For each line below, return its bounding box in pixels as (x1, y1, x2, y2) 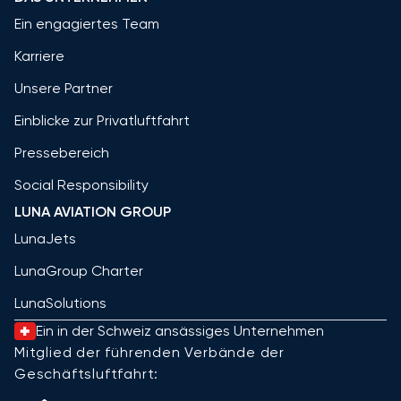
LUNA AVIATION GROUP (14, 202, 171, 220)
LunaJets (14, 229, 76, 247)
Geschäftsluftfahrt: (14, 364, 159, 382)
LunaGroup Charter (14, 261, 143, 279)
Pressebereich (14, 143, 109, 161)
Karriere (14, 47, 64, 64)
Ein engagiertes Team (14, 14, 159, 32)
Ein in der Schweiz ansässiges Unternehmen (36, 321, 324, 339)
